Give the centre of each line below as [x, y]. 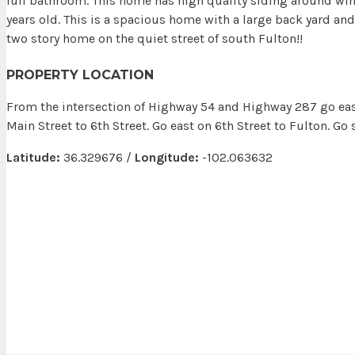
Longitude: [167, 157]
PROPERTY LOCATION [80, 74]
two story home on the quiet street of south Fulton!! [155, 39]
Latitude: [33, 157]
